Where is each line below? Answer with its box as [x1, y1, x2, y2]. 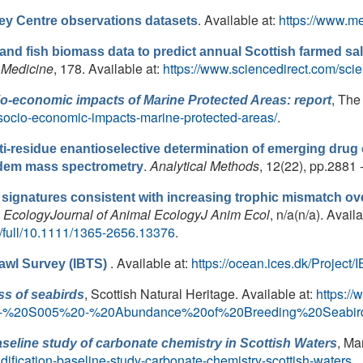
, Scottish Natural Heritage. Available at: [84, 284, 316, 303]
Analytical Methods [150, 156, 259, 175]
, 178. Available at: [53, 59, 163, 78]
